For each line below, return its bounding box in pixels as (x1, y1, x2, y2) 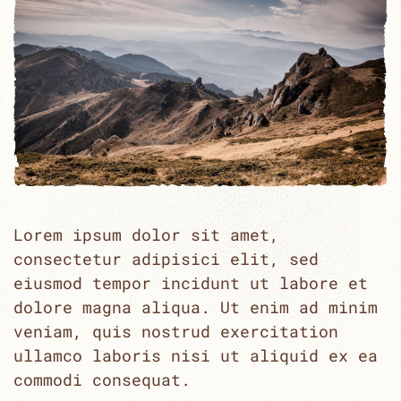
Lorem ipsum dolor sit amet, (13, 223, 279, 245)
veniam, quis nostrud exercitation (13, 320, 338, 342)
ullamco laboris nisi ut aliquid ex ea (13, 344, 378, 366)
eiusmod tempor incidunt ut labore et (13, 271, 368, 294)
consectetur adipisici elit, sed (13, 247, 319, 269)
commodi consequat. (13, 368, 191, 390)
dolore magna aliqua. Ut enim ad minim (13, 295, 378, 318)
